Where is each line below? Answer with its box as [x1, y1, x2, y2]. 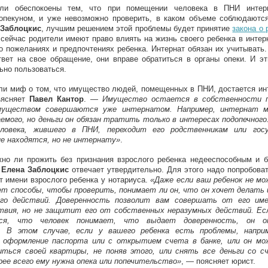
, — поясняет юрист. [181, 257, 255, 266]
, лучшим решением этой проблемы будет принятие [41, 24, 233, 33]
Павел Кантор [29, 95, 84, 103]
